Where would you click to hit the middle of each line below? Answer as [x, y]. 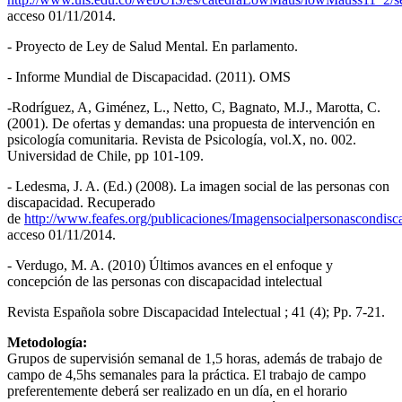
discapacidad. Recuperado [81, 202]
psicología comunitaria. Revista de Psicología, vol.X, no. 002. [182, 139]
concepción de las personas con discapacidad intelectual [165, 281]
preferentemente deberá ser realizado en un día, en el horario [177, 390]
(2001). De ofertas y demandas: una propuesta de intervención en [191, 123]
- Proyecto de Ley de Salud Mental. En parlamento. [153, 46]
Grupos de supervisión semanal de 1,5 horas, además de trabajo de [195, 358]
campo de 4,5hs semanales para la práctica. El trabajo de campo [187, 374]
